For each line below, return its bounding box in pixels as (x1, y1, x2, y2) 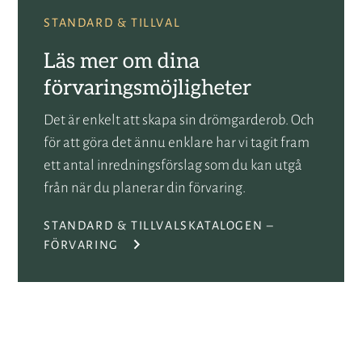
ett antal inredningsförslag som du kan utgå (44, 158, 303, 174)
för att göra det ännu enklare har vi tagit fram (44, 135, 310, 151)
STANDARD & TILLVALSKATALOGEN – (44, 219, 275, 233)
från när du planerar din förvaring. (44, 180, 246, 196)
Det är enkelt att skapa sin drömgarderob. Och (44, 112, 315, 128)
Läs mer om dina (44, 50, 200, 72)
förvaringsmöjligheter (44, 77, 252, 99)
